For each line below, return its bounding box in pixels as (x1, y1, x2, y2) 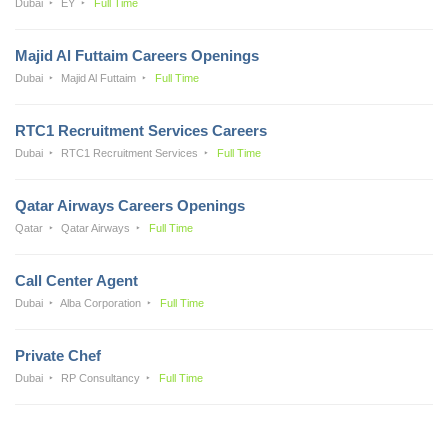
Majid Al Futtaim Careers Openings (15, 46, 259, 64)
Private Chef (15, 346, 101, 364)
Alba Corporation (60, 296, 142, 309)
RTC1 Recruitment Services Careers (15, 121, 267, 139)
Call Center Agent (15, 271, 138, 289)
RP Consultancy (61, 371, 141, 384)
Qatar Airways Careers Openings (15, 196, 245, 214)
